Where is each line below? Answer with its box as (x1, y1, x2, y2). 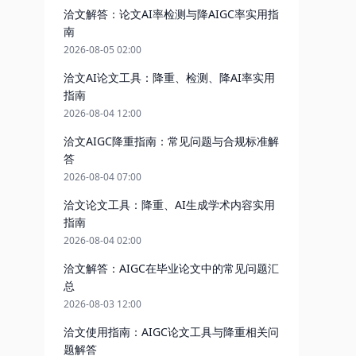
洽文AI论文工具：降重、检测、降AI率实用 (64, 70, 275, 85)
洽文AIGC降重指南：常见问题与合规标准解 (64, 133, 279, 149)
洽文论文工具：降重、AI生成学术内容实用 (64, 197, 275, 212)
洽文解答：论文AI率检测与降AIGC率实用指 (64, 6, 279, 21)
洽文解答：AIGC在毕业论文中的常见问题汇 (64, 261, 279, 276)
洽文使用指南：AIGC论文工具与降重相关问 (64, 324, 279, 339)
